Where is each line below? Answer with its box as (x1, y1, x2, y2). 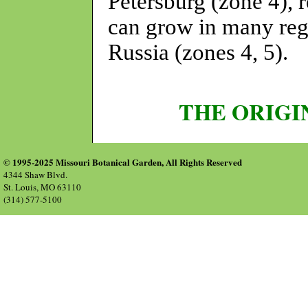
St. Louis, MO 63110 (3, 181, 81, 193)
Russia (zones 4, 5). (108, 39, 288, 65)
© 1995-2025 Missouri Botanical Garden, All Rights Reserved (3, 155, 242, 168)
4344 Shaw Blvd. (3, 168, 67, 181)
